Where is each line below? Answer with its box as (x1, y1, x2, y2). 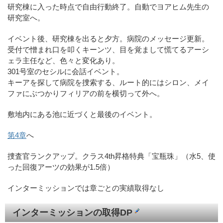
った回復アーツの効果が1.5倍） (7, 162, 114, 171)
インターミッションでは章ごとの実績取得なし (7, 183, 164, 192)
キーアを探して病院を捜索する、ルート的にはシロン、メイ (7, 78, 209, 87)
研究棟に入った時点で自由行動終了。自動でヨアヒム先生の (7, 2, 209, 11)
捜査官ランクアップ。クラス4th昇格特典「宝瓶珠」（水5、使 (7, 151, 216, 160)
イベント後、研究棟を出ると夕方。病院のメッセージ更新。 (7, 34, 209, 43)
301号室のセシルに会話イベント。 (7, 67, 124, 76)
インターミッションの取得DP (12, 207, 135, 218)
